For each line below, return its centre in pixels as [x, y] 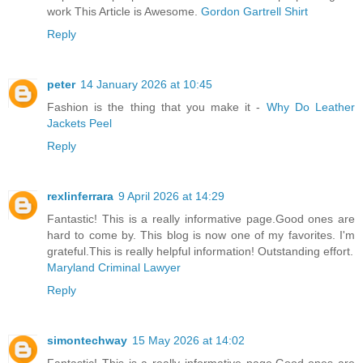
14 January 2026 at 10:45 [146, 84]
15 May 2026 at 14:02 [188, 340]
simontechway [87, 340]
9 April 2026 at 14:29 [171, 196]
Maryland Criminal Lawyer [114, 267]
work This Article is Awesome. [124, 11]
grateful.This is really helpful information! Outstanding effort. [200, 251]
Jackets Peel [79, 123]
